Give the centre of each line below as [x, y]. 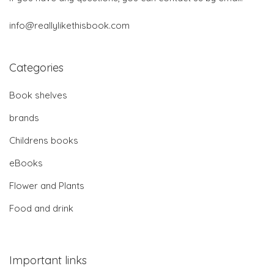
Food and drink [41, 208]
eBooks [26, 163]
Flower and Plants [47, 185]
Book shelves [38, 95]
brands [24, 117]
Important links [48, 260]
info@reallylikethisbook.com [69, 25]
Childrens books [44, 140]
